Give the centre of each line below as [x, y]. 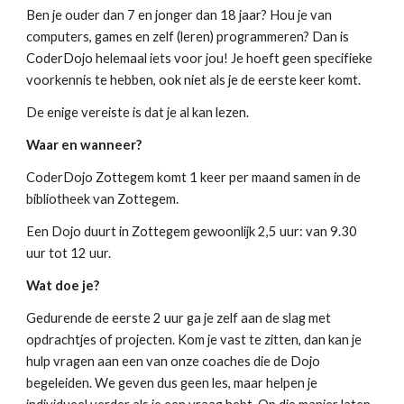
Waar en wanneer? [84, 145]
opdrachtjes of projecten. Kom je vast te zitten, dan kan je [194, 340]
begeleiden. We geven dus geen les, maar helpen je [172, 383]
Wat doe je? [63, 285]
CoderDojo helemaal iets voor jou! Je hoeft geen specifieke [200, 58]
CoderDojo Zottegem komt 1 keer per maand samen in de [194, 177]
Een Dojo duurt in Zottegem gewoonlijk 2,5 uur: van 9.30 [192, 231]
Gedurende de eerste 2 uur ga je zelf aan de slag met [179, 318]
